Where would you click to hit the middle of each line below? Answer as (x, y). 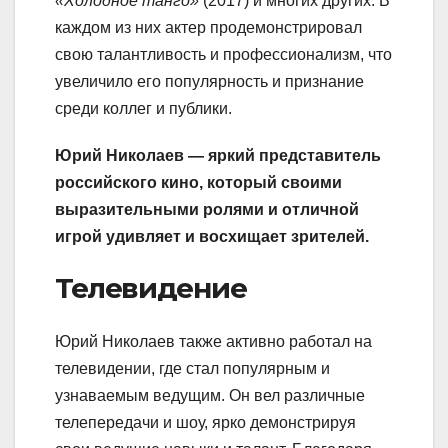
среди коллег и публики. (143, 108)
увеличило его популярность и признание (209, 81)
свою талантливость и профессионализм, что (223, 54)
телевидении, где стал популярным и (192, 369)
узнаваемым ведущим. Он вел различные (210, 396)
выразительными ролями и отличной (207, 209)
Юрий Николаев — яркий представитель (218, 155)
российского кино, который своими (198, 182)
